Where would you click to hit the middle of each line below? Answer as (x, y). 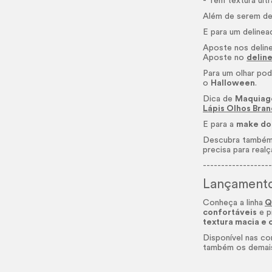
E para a (220, 124)
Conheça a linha (233, 203)
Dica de (219, 99)
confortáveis (230, 212)
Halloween (233, 83)
